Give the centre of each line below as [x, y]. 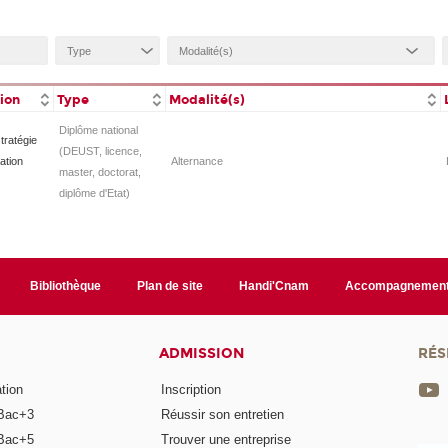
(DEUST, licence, [100, 151]
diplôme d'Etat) [94, 193]
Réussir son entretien [223, 414]
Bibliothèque [66, 286]
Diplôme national [98, 130]
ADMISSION [202, 354]
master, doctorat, [100, 172]
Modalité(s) [206, 99]
